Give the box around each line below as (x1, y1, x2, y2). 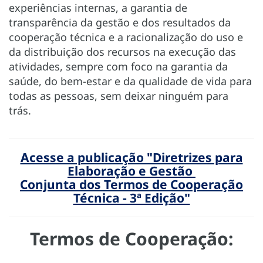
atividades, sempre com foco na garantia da (9, 59, 228, 73)
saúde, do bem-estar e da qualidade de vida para (9, 73, 252, 88)
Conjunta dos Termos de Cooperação (20, 176, 243, 193)
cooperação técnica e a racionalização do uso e (9, 29, 243, 44)
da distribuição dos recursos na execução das (9, 44, 236, 59)
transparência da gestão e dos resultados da (9, 15, 231, 29)
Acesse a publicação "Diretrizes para (20, 149, 243, 166)
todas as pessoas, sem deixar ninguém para (9, 88, 228, 103)
